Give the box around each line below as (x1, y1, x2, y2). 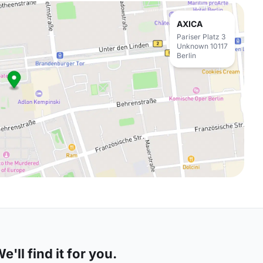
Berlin (177, 51, 196, 60)
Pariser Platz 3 (177, 32, 225, 41)
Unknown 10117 (177, 42, 228, 50)
